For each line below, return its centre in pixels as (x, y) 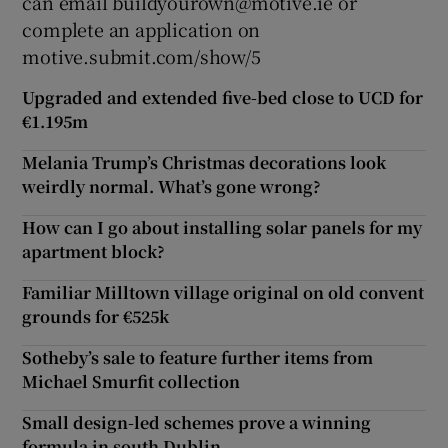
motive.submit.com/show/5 (141, 56)
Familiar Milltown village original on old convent (223, 293)
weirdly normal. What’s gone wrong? (172, 187)
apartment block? (94, 252)
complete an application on (141, 29)
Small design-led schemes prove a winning (197, 423)
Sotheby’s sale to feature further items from (198, 358)
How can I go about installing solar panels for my (222, 228)
